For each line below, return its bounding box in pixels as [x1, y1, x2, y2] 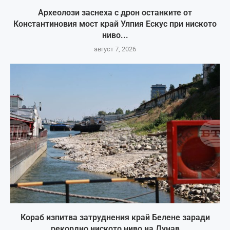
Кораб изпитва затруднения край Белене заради [20, 212, 210, 222]
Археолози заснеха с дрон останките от [38, 7, 192, 17]
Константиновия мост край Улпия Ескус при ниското [13, 18, 217, 29]
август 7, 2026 [94, 45, 136, 53]
